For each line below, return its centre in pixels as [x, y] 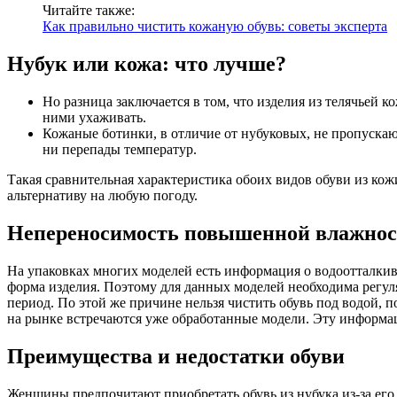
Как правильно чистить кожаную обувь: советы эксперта [215, 27]
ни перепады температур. [120, 150]
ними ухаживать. [94, 118]
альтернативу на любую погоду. [102, 196]
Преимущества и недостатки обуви [176, 356]
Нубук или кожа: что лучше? [147, 64]
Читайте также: [89, 11]
